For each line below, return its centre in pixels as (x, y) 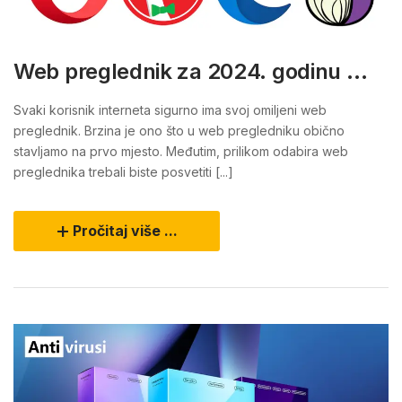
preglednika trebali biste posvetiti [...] (123, 171)
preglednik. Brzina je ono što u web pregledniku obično (179, 130)
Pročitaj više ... (125, 230)
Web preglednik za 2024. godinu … (191, 71)
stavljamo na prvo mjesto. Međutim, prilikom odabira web (181, 151)
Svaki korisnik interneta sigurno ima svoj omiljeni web (170, 109)
